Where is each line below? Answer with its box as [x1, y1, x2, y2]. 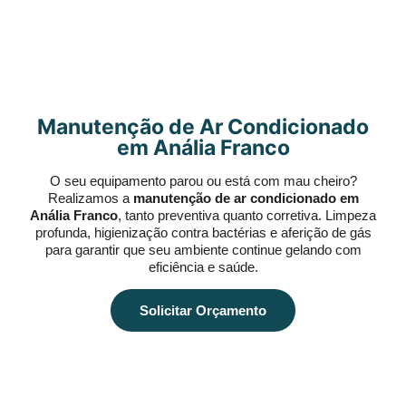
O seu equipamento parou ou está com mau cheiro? [49, 173, 357, 188]
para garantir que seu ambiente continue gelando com [44, 242, 362, 257]
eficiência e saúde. [148, 259, 258, 275]
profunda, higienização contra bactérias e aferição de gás [34, 225, 372, 240]
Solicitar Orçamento [140, 303, 266, 318]
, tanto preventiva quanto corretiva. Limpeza [118, 208, 376, 223]
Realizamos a [47, 190, 133, 206]
